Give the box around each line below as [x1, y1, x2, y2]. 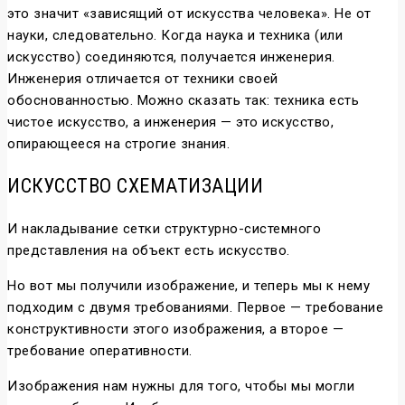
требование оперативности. [7, 343, 193, 360]
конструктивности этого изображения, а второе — [7, 321, 344, 338]
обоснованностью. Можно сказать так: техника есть [7, 92, 359, 109]
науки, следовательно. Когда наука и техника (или [7, 27, 343, 44]
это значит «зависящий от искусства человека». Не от [7, 5, 372, 23]
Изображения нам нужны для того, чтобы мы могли [7, 378, 354, 395]
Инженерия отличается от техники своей [7, 71, 278, 88]
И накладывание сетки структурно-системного [7, 221, 321, 238]
